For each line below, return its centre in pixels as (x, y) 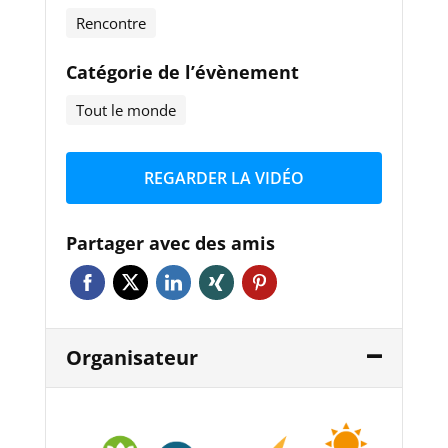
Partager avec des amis (170, 243)
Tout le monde (125, 110)
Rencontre (110, 23)
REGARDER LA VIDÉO (223, 178)
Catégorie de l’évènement (182, 72)
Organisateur (131, 358)
